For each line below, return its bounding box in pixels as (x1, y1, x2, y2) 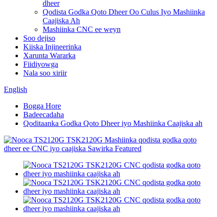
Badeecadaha (23, 110, 64, 119)
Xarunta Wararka (23, 51, 76, 60)
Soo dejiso (23, 34, 55, 42)
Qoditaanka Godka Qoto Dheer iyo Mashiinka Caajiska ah (23, 119, 202, 127)
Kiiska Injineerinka (23, 43, 81, 51)
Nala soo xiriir (23, 69, 67, 77)
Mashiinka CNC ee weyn (43, 25, 121, 33)
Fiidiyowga (23, 60, 58, 68)
